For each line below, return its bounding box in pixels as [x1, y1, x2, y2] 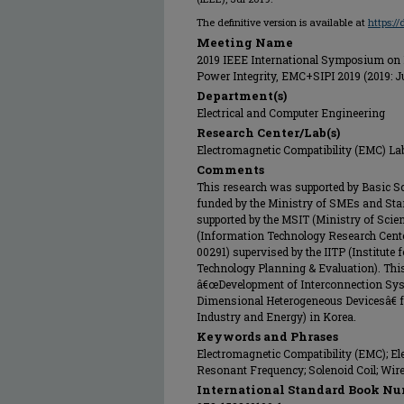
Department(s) [197, 87, 287, 104]
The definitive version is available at [197, 15, 368, 29]
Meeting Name [197, 34, 293, 50]
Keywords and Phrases [197, 328, 338, 344]
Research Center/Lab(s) [197, 124, 340, 141]
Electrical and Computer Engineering [197, 106, 385, 120]
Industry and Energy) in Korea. [197, 309, 356, 324]
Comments [197, 161, 264, 178]
